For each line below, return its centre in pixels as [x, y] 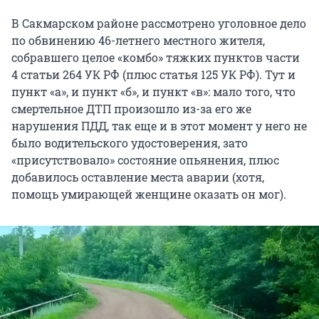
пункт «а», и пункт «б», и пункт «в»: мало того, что [153, 92]
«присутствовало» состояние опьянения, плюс [145, 160]
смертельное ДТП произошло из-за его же [131, 109]
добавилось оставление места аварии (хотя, [138, 177]
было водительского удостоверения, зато [130, 143]
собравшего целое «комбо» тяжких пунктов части [156, 58]
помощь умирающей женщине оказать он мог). [149, 194]
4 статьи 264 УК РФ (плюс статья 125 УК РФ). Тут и [153, 75]
